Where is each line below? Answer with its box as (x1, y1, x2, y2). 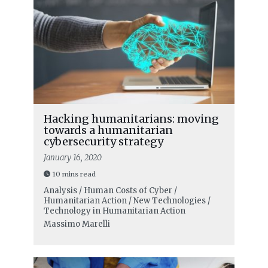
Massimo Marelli (43, 219, 110, 230)
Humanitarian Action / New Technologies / (43, 196, 211, 206)
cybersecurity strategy (43, 135, 163, 149)
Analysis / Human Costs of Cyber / (43, 185, 177, 196)
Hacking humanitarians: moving (43, 112, 219, 126)
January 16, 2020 (43, 153, 102, 163)
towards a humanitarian (43, 123, 173, 138)
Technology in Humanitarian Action (43, 206, 185, 217)
